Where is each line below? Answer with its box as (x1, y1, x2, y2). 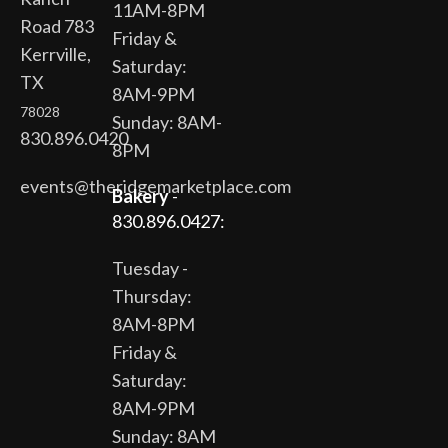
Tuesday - (112, 256, 188, 279)
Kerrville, (20, 42, 91, 65)
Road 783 (20, 14, 94, 37)
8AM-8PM (112, 312, 195, 335)
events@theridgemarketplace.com (20, 174, 291, 197)
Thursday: (112, 284, 192, 307)
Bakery (112, 184, 169, 207)
